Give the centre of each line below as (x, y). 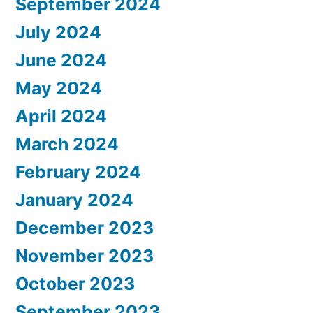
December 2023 (85, 228)
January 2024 (74, 200)
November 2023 (85, 256)
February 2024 (78, 172)
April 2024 (61, 116)
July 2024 (58, 32)
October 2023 (75, 284)
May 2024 (59, 88)
